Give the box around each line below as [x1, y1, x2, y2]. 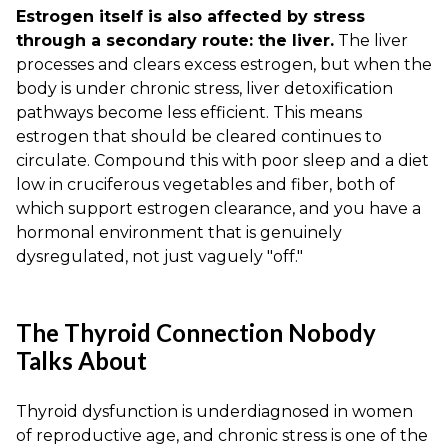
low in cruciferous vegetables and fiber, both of [16, 175, 395, 195]
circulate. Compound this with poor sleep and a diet [16, 151, 429, 171]
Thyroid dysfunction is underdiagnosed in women [16, 402, 413, 422]
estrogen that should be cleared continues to [16, 127, 382, 147]
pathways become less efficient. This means [16, 103, 362, 123]
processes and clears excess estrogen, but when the [16, 55, 432, 75]
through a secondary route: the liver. [16, 31, 334, 51]
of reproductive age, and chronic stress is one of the [16, 426, 428, 446]
